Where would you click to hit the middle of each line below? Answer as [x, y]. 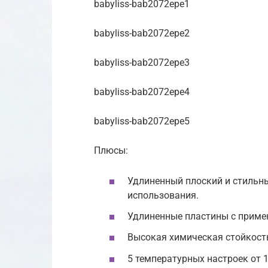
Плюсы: [111, 150]
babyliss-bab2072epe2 [142, 33]
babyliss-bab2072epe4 [142, 92]
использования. [163, 196]
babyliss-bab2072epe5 [142, 121]
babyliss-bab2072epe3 [142, 62]
